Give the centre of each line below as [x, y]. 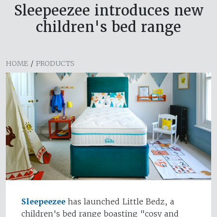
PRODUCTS [55, 64]
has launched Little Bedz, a [120, 202]
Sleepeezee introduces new [108, 11]
